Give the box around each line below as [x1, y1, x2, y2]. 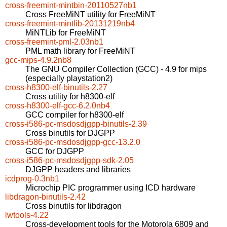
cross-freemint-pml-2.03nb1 [5, 37, 103, 47]
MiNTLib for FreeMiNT [25, 28, 106, 37]
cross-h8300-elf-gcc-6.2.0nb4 [5, 101, 110, 110]
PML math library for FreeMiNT [25, 47, 135, 56]
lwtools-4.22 [5, 211, 49, 220]
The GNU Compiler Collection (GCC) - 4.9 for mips [25, 65, 207, 74]
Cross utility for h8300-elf [25, 92, 115, 101]
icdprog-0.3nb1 [5, 174, 59, 183]
